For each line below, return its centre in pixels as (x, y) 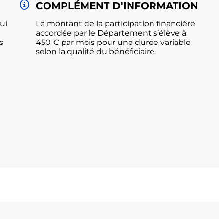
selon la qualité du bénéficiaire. (96, 52)
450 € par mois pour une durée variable (113, 42)
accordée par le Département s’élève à (111, 33)
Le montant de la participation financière (115, 24)
